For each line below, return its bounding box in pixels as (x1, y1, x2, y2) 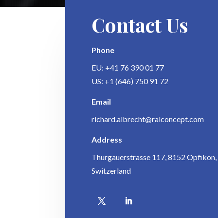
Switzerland (91, 166, 131, 176)
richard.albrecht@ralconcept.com (91, 114, 204, 124)
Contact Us (91, 12, 189, 38)
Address (91, 135, 123, 145)
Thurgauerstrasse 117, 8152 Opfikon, (91, 152, 217, 162)
